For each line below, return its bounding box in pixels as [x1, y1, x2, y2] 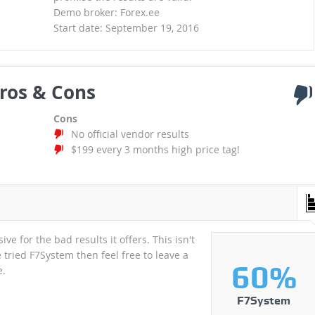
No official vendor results [70, 127, 189, 141]
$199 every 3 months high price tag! [70, 143, 240, 157]
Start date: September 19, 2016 [53, 21, 199, 35]
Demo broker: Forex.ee [53, 6, 160, 20]
